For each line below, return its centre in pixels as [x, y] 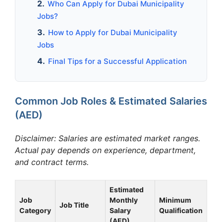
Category [35, 210]
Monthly [124, 200]
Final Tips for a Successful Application [117, 61]
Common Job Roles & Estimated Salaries [111, 101]
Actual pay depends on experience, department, [105, 150]
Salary [120, 210]
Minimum [175, 200]
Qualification [181, 210]
